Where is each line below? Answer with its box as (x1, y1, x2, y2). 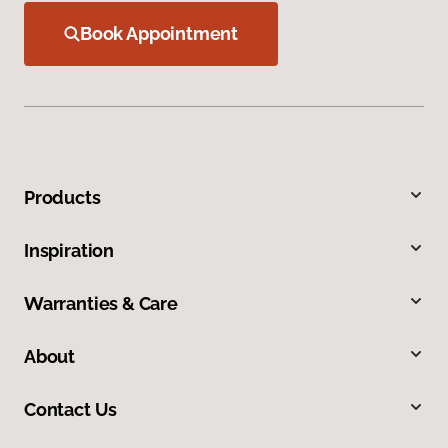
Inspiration (24, 240, 115, 262)
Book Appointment (80, 23, 239, 45)
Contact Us (24, 399, 118, 421)
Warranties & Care (24, 293, 178, 315)
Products (24, 187, 101, 209)
